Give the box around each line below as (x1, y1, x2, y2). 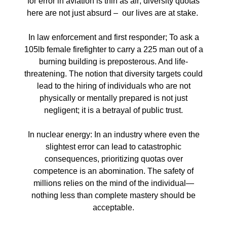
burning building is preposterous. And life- (39, 57, 188, 66)
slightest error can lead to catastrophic (46, 142, 181, 151)
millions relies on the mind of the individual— (33, 178, 194, 187)
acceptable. (93, 203, 134, 212)
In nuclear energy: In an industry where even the (27, 130, 200, 139)
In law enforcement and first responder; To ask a (28, 32, 199, 42)
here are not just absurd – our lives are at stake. (27, 8, 200, 17)
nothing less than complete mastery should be (31, 191, 196, 200)
